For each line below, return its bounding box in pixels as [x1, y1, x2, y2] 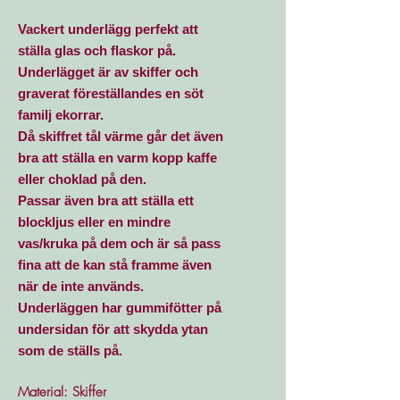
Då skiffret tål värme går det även [18, 128, 223, 144]
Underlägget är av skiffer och [18, 63, 198, 79]
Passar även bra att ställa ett [18, 192, 194, 208]
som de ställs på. [18, 342, 122, 358]
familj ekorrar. [18, 106, 104, 122]
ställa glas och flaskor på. [18, 42, 176, 58]
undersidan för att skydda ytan [18, 321, 208, 337]
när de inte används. [18, 278, 147, 294]
